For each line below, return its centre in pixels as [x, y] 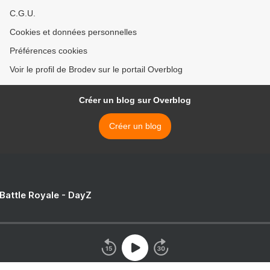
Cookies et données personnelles [73, 32]
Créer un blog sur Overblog [135, 100]
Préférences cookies [49, 51]
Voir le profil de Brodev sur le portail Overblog [96, 69]
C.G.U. [23, 13]
